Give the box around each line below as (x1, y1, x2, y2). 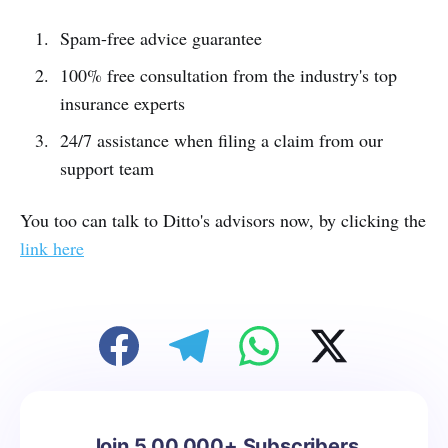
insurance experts (59, 91, 185, 116)
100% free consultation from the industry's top (59, 63, 397, 88)
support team (59, 156, 154, 181)
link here (20, 236, 84, 261)
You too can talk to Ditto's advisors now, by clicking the (20, 208, 426, 233)
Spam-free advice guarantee (59, 26, 262, 51)
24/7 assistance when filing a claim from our (59, 128, 383, 153)
